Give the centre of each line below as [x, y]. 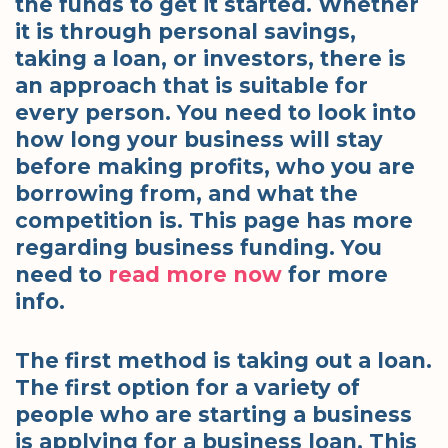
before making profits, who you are [215, 167]
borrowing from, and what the [186, 194]
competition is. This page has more [214, 221]
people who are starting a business [213, 414]
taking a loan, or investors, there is [210, 59]
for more [335, 275]
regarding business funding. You [198, 248]
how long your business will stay [199, 140]
